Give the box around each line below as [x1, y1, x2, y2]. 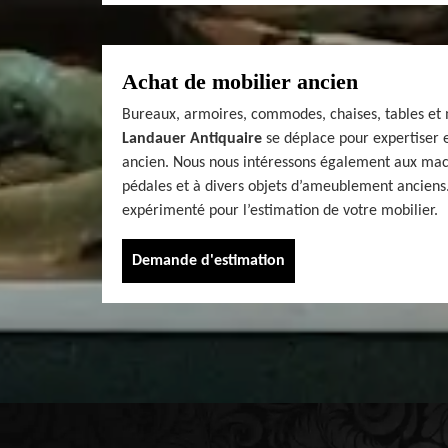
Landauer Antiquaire [122, 130, 262, 147]
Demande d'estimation [132, 252, 285, 269]
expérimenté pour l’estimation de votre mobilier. [122, 202, 438, 219]
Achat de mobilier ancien [122, 68, 358, 94]
